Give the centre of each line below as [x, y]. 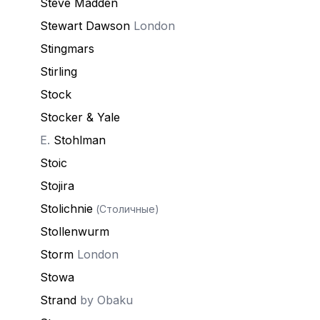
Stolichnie [66, 209]
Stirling [59, 71]
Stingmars [67, 49]
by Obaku [105, 300]
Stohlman [80, 140]
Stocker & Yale [80, 117]
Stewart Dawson [85, 26]
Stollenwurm [75, 231]
